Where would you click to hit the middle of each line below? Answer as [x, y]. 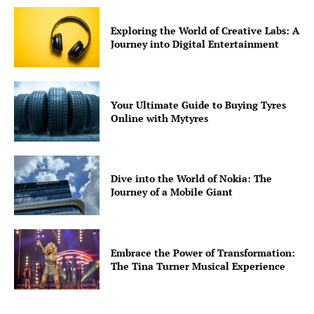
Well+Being [49, 18]
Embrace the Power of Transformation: [203, 253]
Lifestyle [42, 60]
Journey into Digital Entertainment [195, 44]
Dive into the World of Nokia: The [192, 179]
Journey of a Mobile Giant [172, 192]
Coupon [40, 102]
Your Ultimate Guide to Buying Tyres [199, 104]
